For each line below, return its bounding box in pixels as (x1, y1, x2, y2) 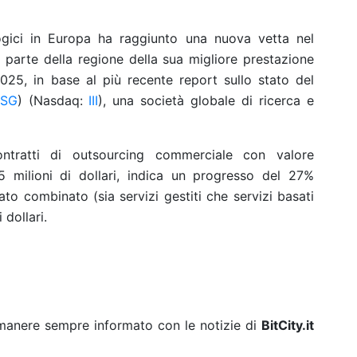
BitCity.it (261, 317, 314, 333)
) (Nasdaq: (17, 92, 89, 108)
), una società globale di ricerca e (98, 92, 315, 108)
